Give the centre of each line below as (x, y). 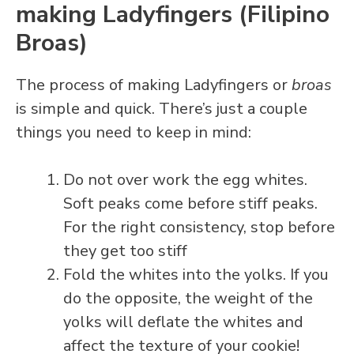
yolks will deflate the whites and (183, 322)
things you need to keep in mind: (134, 133)
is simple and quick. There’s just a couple (162, 109)
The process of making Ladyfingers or (154, 85)
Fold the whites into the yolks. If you (196, 275)
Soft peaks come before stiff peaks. (190, 204)
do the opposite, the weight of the (188, 299)
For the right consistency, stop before (199, 228)
